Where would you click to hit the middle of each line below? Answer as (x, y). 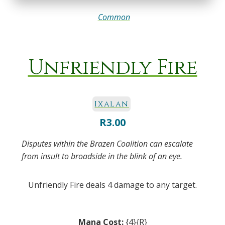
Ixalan (112, 104)
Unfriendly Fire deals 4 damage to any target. (113, 185)
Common (114, 17)
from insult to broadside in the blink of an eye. (102, 156)
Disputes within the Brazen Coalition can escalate (107, 144)
